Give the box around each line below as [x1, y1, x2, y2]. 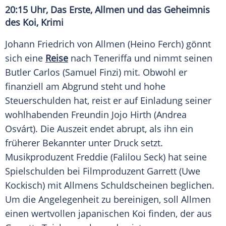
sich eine [5, 52, 45, 65]
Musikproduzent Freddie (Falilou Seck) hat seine [5, 151, 207, 163]
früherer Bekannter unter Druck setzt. [5, 137, 163, 149]
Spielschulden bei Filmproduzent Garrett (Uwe [5, 165, 200, 178]
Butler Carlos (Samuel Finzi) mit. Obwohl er [5, 66, 187, 79]
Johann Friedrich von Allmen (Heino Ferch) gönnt [5, 38, 211, 50]
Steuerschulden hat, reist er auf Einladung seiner [5, 94, 211, 107]
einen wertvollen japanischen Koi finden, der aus [5, 207, 212, 220]
